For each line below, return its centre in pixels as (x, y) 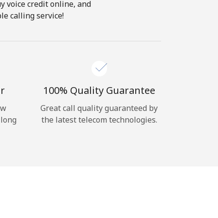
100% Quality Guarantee (99, 90)
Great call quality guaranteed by (99, 108)
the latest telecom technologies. (99, 120)
